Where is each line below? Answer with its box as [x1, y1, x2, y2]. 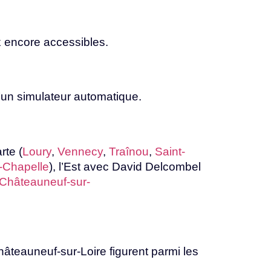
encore [4, 35, 44, 48]
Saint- [155, 145, 185, 158]
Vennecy [57, 145, 103, 158]
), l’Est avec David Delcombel [49, 160, 201, 173]
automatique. [74, 90, 142, 103]
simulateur [17, 90, 74, 103]
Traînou [109, 145, 149, 158]
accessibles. [44, 35, 108, 48]
